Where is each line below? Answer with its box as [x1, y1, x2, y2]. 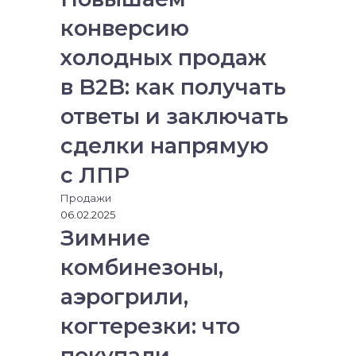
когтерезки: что [60, 313, 240, 339]
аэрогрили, [60, 284, 188, 310]
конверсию [60, 15, 189, 41]
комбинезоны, [60, 254, 223, 281]
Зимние [60, 225, 150, 251]
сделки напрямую [60, 133, 269, 159]
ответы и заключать [60, 103, 288, 130]
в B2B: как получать [60, 74, 286, 100]
